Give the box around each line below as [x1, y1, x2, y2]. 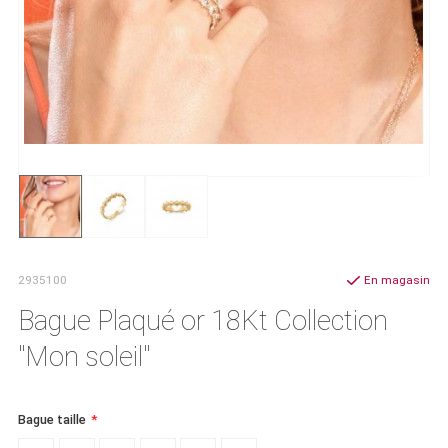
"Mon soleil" [18, 340, 150, 373]
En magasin [364, 273, 430, 287]
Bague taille [18, 411, 86, 427]
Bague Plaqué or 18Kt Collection [18, 304, 388, 337]
